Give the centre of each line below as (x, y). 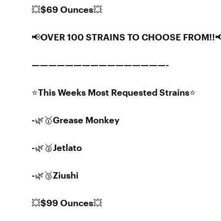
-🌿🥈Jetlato (57, 147)
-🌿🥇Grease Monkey (75, 120)
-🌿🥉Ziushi (55, 175)
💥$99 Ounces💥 (67, 203)
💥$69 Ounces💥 (67, 9)
